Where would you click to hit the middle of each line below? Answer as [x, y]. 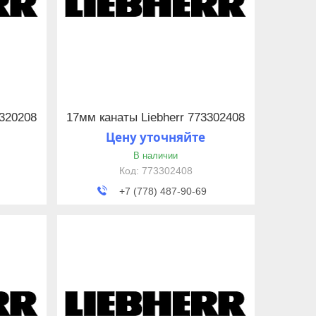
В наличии [156, 156]
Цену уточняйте [156, 138]
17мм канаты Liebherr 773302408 [156, 117]
